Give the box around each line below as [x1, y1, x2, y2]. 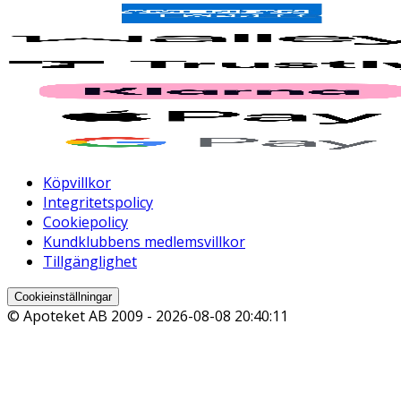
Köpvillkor [43, 173, 111, 193]
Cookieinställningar [14, 290, 112, 304]
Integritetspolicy [43, 192, 153, 213]
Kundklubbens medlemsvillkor [43, 232, 245, 252]
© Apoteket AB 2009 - [7, 306, 156, 327]
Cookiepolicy [43, 212, 128, 233]
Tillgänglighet [43, 252, 137, 272]
